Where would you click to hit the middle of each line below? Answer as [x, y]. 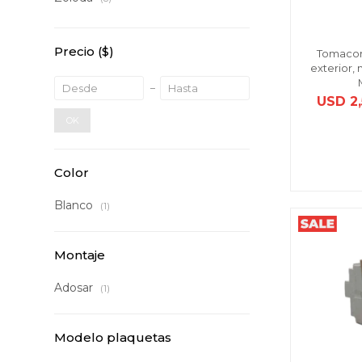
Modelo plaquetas [113, 337]
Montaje [80, 255]
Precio [76, 51]
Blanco [76, 205]
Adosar [76, 288]
